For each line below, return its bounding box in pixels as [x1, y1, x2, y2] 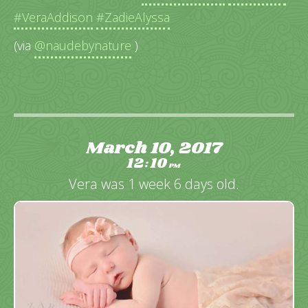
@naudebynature [34, 37, 131, 54]
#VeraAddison [14, 8, 93, 25]
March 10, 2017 [86, 135, 222, 162]
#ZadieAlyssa [96, 8, 170, 25]
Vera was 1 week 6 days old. [69, 175, 239, 194]
